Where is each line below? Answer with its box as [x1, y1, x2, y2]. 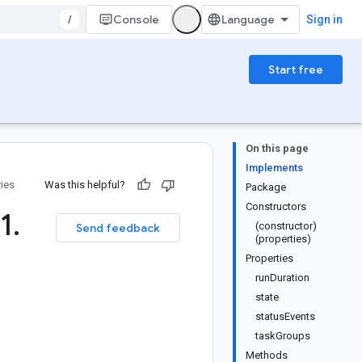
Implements [246, 162, 303, 174]
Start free [268, 62, 323, 77]
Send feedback [76, 221, 160, 235]
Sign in [306, 13, 343, 26]
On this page [246, 142, 309, 154]
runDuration [255, 271, 309, 284]
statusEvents [255, 310, 315, 322]
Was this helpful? [44, 179, 125, 191]
